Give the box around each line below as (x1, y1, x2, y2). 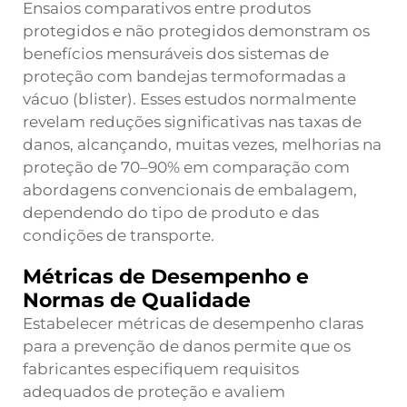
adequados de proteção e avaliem (23, 382, 285, 401)
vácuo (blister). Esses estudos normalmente (23, 90, 356, 108)
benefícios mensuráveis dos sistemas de (23, 45, 329, 63)
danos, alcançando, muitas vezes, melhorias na (23, 135, 382, 154)
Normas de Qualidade (23, 288, 251, 313)
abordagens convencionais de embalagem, (23, 181, 357, 199)
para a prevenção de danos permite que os (23, 337, 351, 355)
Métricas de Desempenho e (23, 264, 309, 289)
